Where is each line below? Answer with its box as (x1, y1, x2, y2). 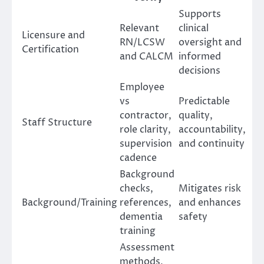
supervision (120, 137, 172, 150)
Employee (120, 80, 164, 94)
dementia (120, 210, 163, 223)
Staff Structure (22, 115, 92, 129)
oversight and (179, 35, 242, 49)
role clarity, (120, 123, 171, 136)
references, (120, 196, 171, 209)
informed (179, 49, 221, 63)
